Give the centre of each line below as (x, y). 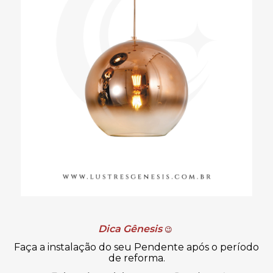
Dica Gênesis (130, 229)
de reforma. (136, 258)
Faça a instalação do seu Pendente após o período (136, 247)
